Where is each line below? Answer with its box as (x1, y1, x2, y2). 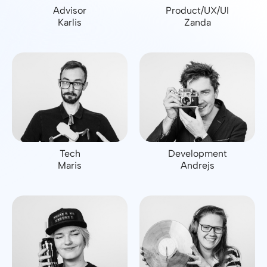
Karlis (58, 17, 82, 28)
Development (167, 148, 227, 159)
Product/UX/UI (166, 5, 229, 16)
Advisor (53, 5, 86, 16)
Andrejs (180, 160, 215, 171)
